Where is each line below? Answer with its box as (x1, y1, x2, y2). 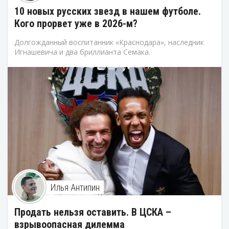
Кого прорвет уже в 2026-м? (14, 17, 138, 30)
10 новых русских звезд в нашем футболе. (14, 5, 201, 17)
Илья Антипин (50, 181, 100, 193)
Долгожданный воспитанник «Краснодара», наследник (14, 37, 204, 47)
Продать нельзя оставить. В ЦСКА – (14, 205, 171, 218)
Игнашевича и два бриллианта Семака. (14, 47, 150, 57)
